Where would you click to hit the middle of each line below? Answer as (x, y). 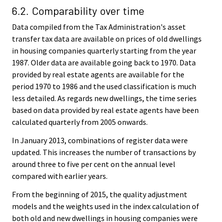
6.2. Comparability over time (78, 11)
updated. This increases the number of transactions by (104, 152)
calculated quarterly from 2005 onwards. (80, 122)
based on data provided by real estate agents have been (105, 110)
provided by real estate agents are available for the (98, 75)
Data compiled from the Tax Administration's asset (99, 27)
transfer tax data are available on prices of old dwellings (107, 39)
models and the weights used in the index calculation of (106, 206)
